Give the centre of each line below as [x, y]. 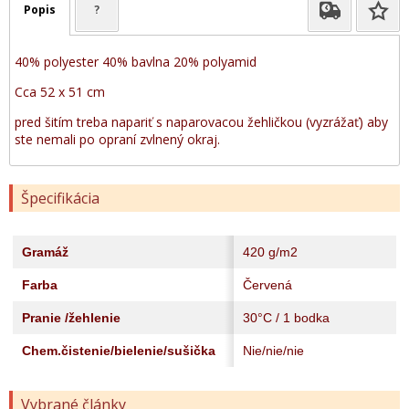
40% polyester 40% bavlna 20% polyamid [136, 62]
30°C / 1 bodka [286, 318]
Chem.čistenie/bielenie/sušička [119, 351]
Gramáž [45, 252]
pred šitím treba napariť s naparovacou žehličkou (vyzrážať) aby [201, 122]
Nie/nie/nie [273, 351]
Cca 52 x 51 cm [60, 92]
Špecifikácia [60, 198]
